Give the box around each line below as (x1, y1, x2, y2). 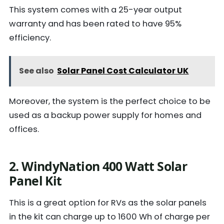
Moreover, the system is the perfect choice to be (9, 95, 210, 107)
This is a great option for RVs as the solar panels (9, 196, 206, 208)
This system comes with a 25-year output (9, 4, 182, 16)
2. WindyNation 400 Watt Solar (9, 157, 187, 174)
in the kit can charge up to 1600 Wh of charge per (9, 210, 210, 222)
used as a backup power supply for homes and (9, 109, 201, 121)
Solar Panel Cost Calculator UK (57, 65, 189, 77)
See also (19, 65, 54, 77)
